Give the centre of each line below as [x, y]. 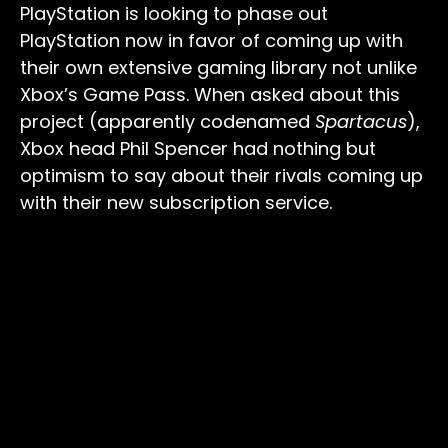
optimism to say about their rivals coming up [221, 176]
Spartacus [361, 122]
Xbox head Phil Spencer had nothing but [198, 149]
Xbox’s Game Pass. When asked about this [210, 95]
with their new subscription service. [176, 203]
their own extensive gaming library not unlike [218, 68]
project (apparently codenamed [167, 122]
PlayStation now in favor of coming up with [211, 41]
